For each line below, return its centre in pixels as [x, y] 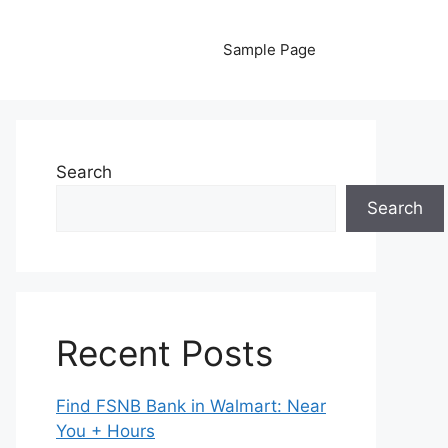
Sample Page [269, 49]
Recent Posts [164, 353]
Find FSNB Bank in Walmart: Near [191, 406]
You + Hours [105, 431]
